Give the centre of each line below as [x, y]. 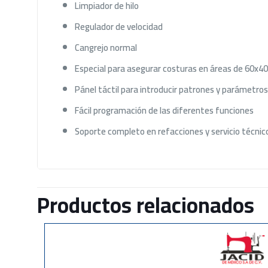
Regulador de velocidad [118, 26]
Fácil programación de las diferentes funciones [164, 110]
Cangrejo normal [106, 47]
